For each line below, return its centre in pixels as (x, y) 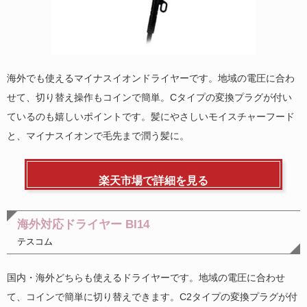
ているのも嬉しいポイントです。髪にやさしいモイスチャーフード (151, 116)
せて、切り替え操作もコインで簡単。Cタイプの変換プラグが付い (149, 97)
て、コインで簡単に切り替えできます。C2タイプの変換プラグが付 (152, 296)
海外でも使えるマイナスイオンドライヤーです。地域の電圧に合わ (151, 78)
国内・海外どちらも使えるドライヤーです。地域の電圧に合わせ (146, 277)
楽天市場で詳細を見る (153, 180)
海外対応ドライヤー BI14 (83, 224)
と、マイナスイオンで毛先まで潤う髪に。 (98, 135)
